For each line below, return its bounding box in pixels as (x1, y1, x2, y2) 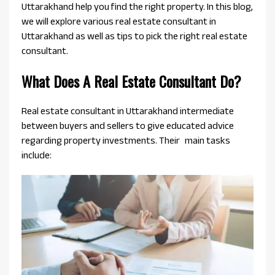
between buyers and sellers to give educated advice (21, 120, 234, 131)
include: (21, 150, 52, 161)
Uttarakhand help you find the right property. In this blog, (21, 1, 253, 12)
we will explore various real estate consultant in (21, 16, 216, 27)
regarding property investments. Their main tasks (21, 135, 230, 146)
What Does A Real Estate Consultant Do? (21, 70, 241, 93)
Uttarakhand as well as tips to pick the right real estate (21, 31, 247, 42)
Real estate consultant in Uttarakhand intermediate (21, 106, 234, 117)
